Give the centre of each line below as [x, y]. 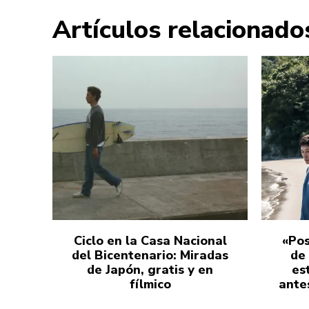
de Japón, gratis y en [150, 269]
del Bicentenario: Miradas [150, 255]
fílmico [150, 284]
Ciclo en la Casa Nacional [150, 240]
